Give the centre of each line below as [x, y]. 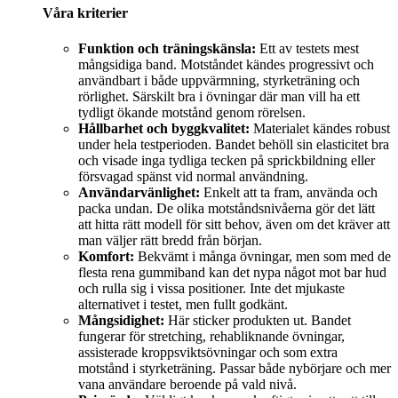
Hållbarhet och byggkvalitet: [164, 128]
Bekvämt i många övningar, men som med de [263, 256]
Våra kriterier [85, 13]
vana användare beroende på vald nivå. [187, 384]
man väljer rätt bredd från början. [170, 240]
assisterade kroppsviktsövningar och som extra [208, 352]
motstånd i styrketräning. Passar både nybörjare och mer [235, 368]
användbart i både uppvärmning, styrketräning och [219, 80]
